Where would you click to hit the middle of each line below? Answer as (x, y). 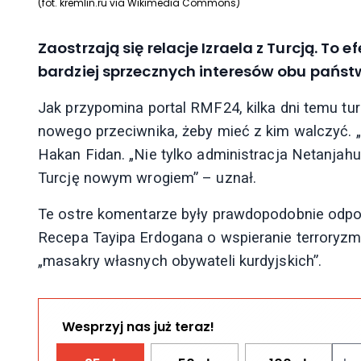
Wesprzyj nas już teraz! (138, 326)
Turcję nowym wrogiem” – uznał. (147, 178)
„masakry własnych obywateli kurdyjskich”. (180, 261)
